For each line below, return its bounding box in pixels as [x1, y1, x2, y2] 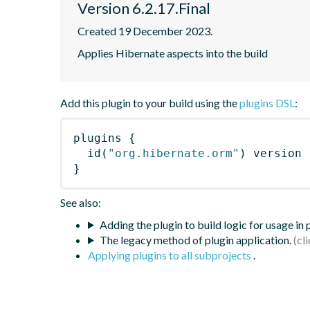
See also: [60, 195, 101, 209]
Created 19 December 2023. [77, 24, 212, 37]
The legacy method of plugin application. [99, 232, 291, 246]
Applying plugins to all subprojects [88, 248, 253, 262]
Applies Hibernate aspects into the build [77, 46, 268, 60]
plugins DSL [239, 95, 295, 109]
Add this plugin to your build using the [60, 95, 239, 109]
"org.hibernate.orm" [108, 146, 239, 160]
